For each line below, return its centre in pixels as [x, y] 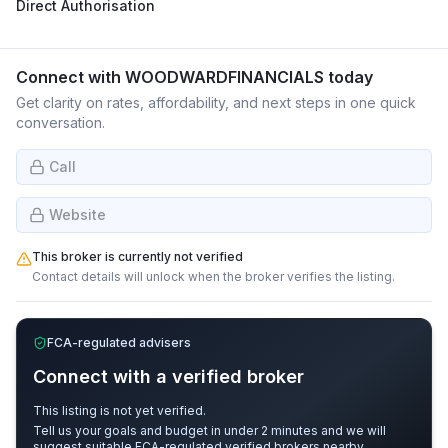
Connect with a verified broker [168, 376]
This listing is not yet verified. [119, 410]
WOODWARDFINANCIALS [224, 77]
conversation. [60, 122]
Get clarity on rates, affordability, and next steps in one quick [216, 102]
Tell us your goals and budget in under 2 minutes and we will [209, 430]
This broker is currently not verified [137, 256]
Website [77, 214]
